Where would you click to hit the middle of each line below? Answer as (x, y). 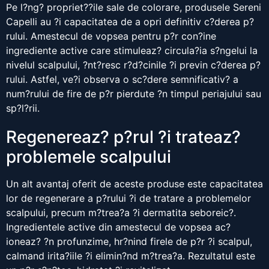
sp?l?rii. (23, 108)
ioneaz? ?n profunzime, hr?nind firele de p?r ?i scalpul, (129, 242)
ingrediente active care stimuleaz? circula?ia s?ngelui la (132, 51)
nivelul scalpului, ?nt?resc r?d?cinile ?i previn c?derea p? (133, 65)
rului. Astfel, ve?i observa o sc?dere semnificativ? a (122, 80)
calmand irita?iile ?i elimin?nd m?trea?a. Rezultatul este (131, 256)
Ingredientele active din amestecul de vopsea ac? (118, 227)
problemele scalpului (89, 157)
